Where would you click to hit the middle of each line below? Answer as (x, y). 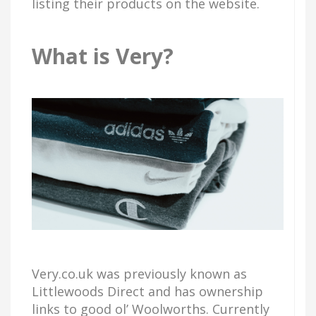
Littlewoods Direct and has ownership (147, 291)
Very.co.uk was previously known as (139, 273)
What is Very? (103, 56)
